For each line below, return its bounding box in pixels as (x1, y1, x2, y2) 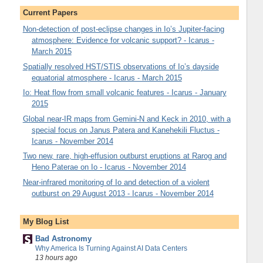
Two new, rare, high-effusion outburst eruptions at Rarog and (22, 151, 227, 161)
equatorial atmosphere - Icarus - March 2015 (31, 73, 182, 82)
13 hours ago (35, 253, 77, 261)
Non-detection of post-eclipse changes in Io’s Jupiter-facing (22, 25, 224, 34)
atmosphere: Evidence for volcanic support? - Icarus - (31, 36, 214, 45)
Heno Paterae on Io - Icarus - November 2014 (31, 163, 186, 172)
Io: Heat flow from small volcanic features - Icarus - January (22, 88, 227, 97)
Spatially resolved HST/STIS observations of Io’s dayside (22, 62, 219, 71)
